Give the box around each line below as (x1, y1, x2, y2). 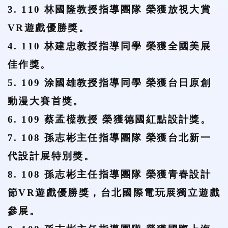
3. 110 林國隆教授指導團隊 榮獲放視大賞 (8, 4, 212, 15)
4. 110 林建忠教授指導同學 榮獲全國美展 (8, 41, 212, 51)
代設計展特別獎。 (8, 151, 95, 161)
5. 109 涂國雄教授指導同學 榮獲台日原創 (8, 77, 212, 88)
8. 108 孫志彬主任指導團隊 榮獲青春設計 (8, 169, 212, 180)
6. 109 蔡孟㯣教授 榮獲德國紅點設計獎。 (8, 114, 212, 125)
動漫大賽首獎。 (8, 96, 84, 106)
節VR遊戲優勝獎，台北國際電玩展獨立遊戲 (8, 187, 220, 198)
